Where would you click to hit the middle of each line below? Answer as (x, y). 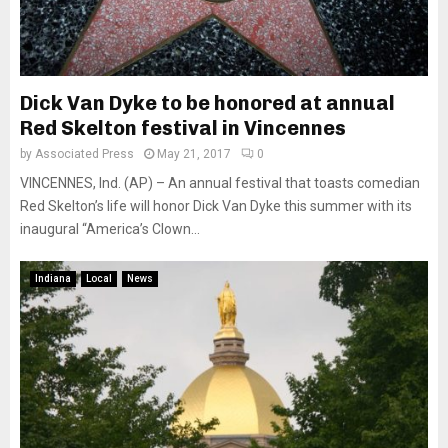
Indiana (53, 278)
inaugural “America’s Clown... (110, 229)
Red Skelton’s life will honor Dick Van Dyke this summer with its (216, 206)
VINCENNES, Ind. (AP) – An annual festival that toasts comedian (220, 183)
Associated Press (84, 154)
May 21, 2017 (194, 154)
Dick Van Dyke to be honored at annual (207, 103)
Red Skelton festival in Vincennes (183, 128)
